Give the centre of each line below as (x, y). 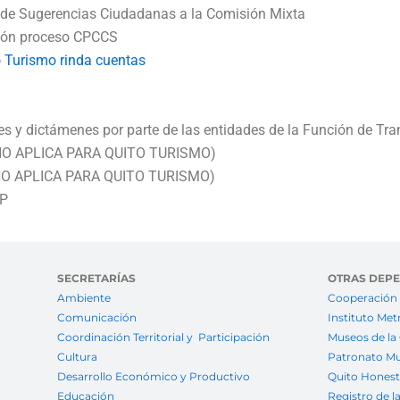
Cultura (77, 357)
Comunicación (96, 318)
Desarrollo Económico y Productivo (153, 377)
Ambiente (83, 298)
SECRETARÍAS (96, 279)
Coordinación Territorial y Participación (164, 337)
